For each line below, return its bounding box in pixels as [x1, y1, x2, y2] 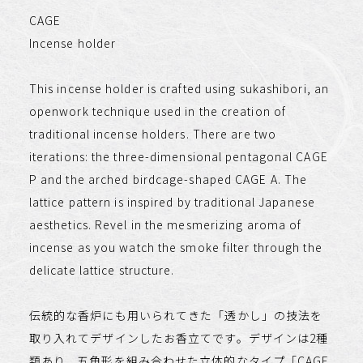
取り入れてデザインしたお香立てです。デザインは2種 [28, 329, 329, 346]
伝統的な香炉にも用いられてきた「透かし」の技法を [28, 306, 323, 323]
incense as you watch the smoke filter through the [28, 238, 322, 255]
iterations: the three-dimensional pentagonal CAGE [28, 147, 328, 164]
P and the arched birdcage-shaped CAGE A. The [28, 170, 308, 187]
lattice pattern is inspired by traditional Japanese [28, 193, 315, 210]
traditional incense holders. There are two [28, 125, 277, 142]
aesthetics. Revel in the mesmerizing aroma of [28, 216, 302, 233]
